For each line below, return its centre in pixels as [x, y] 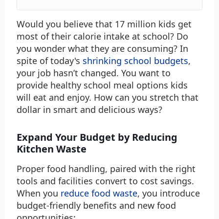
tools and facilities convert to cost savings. [105, 181]
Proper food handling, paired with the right [106, 169]
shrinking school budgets [135, 61]
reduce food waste [99, 193]
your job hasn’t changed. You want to [94, 73]
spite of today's [50, 61]
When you [39, 193]
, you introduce [169, 193]
